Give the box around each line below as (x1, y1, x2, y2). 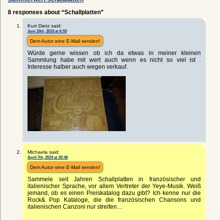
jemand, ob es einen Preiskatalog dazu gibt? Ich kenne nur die (27, 189, 201, 196)
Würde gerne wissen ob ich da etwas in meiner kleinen (27, 49, 201, 56)
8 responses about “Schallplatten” (8, 8, 104, 16)
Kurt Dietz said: (27, 23, 62, 28)
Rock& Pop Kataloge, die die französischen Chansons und (27, 196, 201, 203)
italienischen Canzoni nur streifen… (27, 203, 123, 210)
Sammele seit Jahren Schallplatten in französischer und (27, 175, 201, 183)
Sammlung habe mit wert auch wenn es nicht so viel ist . (27, 56, 201, 63)
